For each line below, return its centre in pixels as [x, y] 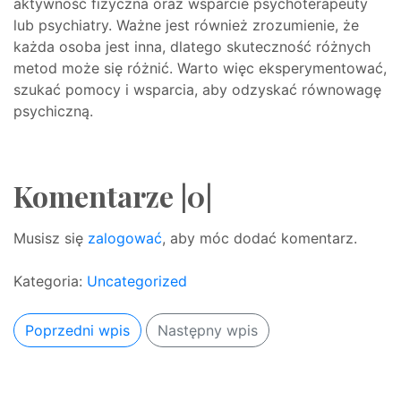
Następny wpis [208, 330]
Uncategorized [137, 281]
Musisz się [51, 238]
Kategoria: [50, 281]
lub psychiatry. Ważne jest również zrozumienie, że [186, 25]
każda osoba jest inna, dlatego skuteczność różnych [192, 47]
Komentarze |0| [113, 196]
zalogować [125, 238]
